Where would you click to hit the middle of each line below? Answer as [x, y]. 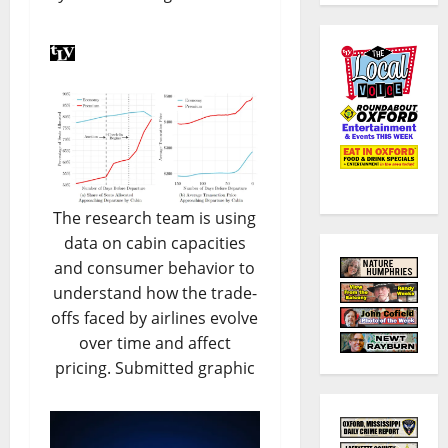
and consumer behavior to [155, 268]
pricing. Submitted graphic [154, 368]
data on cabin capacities [154, 243]
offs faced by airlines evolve [155, 318]
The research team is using [155, 218]
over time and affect [154, 343]
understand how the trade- [154, 293]
